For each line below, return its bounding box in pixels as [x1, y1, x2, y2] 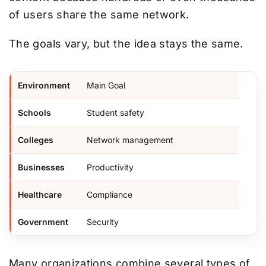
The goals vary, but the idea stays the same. [9, 37, 243, 50]
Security [87, 217, 119, 227]
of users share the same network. [9, 8, 189, 21]
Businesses [18, 162, 65, 173]
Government [18, 217, 68, 227]
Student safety [87, 107, 144, 118]
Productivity [87, 162, 134, 173]
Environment [18, 80, 70, 91]
